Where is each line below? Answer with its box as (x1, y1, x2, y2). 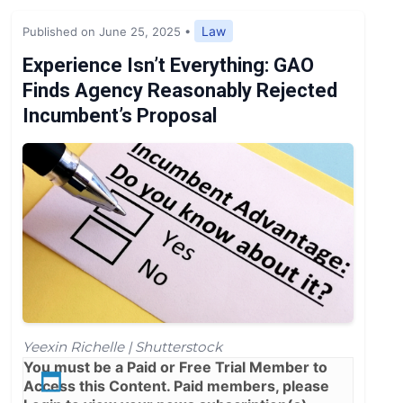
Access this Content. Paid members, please (23, 376, 329, 395)
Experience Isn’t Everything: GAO (22, 53, 314, 76)
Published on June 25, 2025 (22, 23, 181, 39)
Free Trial (179, 357, 246, 376)
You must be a (23, 357, 127, 376)
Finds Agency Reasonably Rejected (22, 78, 337, 102)
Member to (246, 357, 327, 376)
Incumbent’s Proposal (22, 103, 217, 127)
